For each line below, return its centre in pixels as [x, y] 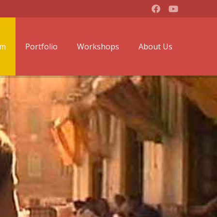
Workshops [98, 46]
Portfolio [41, 46]
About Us [155, 46]
